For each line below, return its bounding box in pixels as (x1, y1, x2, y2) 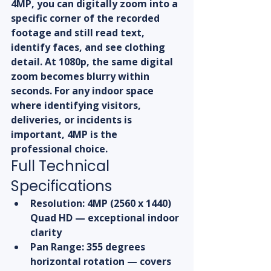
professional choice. (11, 142, 108, 156)
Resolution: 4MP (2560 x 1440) (30, 197, 174, 211)
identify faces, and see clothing (11, 41, 168, 54)
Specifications (11, 176, 112, 197)
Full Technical (11, 156, 113, 177)
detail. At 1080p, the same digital (11, 55, 175, 69)
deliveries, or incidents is (11, 113, 134, 127)
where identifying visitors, (11, 99, 143, 113)
